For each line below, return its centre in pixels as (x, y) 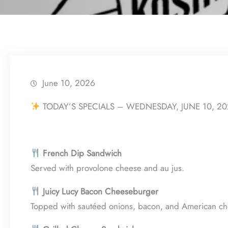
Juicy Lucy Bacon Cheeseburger (101, 191)
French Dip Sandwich (82, 153)
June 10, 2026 (69, 83)
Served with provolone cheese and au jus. (107, 168)
